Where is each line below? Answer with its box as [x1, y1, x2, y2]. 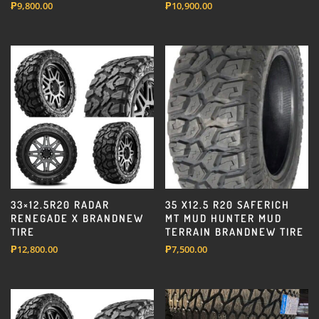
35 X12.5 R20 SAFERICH [165, 197, 291, 211]
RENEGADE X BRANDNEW [11, 211, 144, 224]
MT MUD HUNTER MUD [165, 211, 283, 224]
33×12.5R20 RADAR [11, 197, 110, 211]
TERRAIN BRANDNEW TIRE [165, 224, 305, 238]
